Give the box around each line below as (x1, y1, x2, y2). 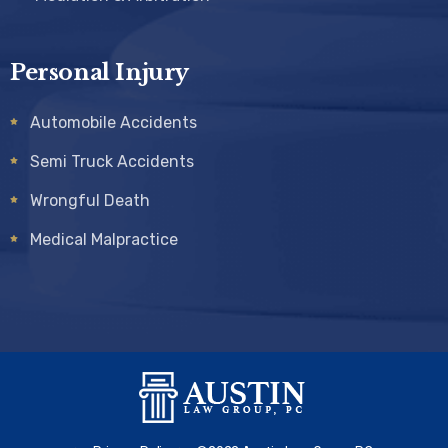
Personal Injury (10, 59, 189, 86)
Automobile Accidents (30, 113, 197, 132)
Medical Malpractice (30, 230, 178, 249)
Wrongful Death (30, 191, 150, 210)
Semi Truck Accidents (30, 152, 194, 171)
